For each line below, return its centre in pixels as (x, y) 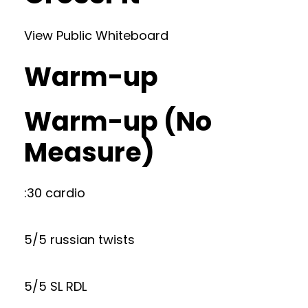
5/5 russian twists (79, 240)
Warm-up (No (118, 121)
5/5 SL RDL (55, 286)
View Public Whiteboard (96, 35)
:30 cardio (55, 193)
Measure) (89, 152)
